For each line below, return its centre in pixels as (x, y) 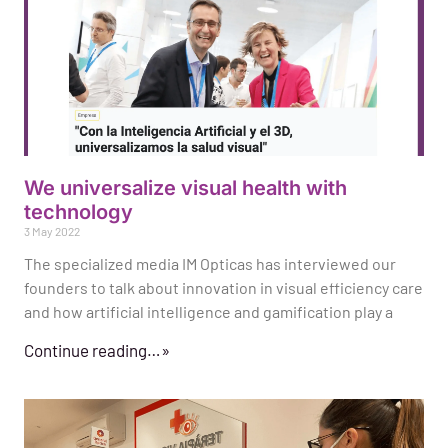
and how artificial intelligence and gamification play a (208, 312)
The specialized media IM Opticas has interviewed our (210, 264)
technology (78, 212)
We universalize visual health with (185, 188)
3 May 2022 (52, 231)
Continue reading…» (97, 350)
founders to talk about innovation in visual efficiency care (223, 288)
